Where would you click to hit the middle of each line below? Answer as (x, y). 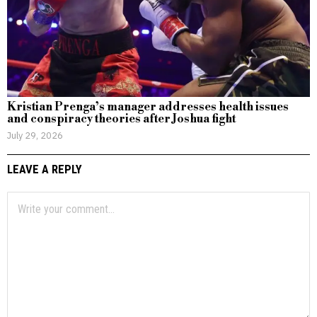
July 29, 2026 (35, 135)
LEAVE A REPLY (45, 169)
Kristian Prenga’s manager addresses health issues (148, 106)
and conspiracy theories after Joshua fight (121, 119)
